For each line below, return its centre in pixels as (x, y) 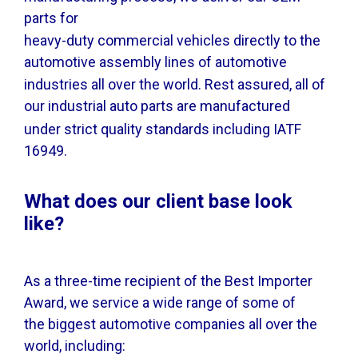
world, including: (75, 346)
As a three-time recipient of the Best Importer (168, 281)
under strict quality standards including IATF (163, 129)
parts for (51, 18)
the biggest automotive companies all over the (171, 324)
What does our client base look (158, 201)
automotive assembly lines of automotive (155, 62)
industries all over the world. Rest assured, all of (175, 85)
